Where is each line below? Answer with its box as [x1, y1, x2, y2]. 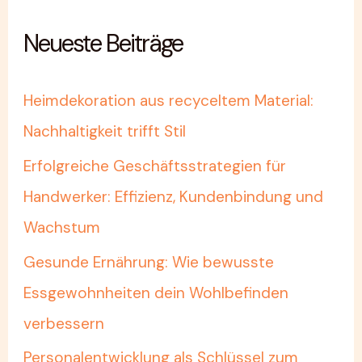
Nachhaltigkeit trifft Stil [23, 121, 187, 142]
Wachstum [23, 217, 101, 238]
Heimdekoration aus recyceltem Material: [23, 90, 314, 112]
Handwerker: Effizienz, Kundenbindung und [23, 186, 324, 207]
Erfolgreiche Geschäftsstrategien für [23, 155, 287, 176]
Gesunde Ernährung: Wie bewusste [23, 251, 275, 272]
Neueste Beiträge [23, 27, 183, 60]
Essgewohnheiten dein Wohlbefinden [23, 282, 289, 303]
